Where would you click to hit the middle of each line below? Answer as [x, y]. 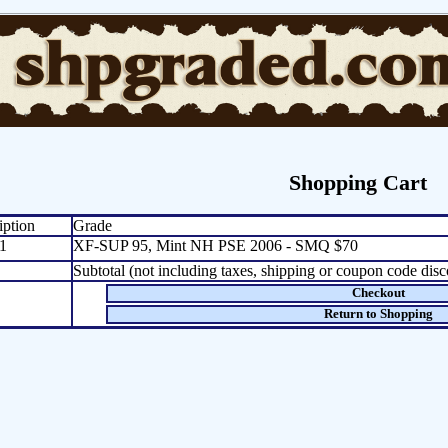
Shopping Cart [358, 182]
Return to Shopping [378, 314]
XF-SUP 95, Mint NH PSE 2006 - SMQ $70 [215, 245]
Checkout [378, 293]
